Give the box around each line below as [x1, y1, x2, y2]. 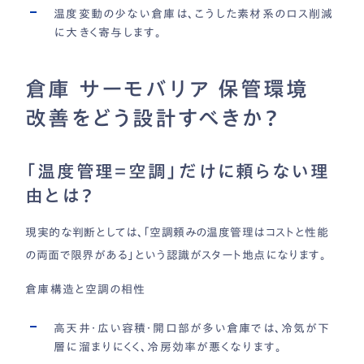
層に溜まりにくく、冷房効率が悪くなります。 [54, 341, 282, 353]
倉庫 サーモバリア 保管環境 [25, 77, 310, 99]
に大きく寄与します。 [54, 26, 162, 38]
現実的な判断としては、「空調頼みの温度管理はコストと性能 [25, 227, 329, 239]
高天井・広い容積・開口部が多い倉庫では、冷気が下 [54, 323, 331, 335]
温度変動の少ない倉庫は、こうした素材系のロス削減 [54, 7, 334, 19]
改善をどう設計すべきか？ [25, 106, 282, 128]
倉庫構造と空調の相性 [25, 284, 146, 296]
